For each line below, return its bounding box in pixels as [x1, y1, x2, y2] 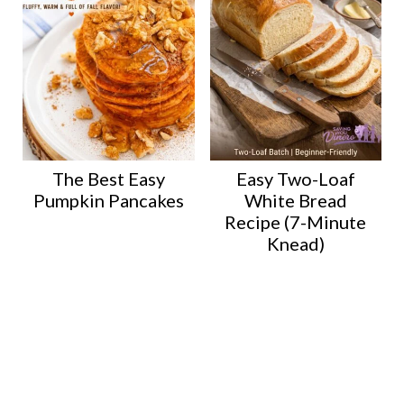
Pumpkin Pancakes [32, 188, 184, 211]
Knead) [266, 232, 325, 254]
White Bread [243, 188, 347, 211]
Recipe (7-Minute [225, 210, 367, 233]
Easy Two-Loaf [235, 167, 355, 189]
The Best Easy [51, 167, 165, 189]
